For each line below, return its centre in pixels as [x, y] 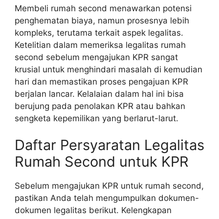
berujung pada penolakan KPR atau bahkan [100, 106]
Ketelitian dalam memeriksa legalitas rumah [100, 45]
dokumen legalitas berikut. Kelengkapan [93, 210]
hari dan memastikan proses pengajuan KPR [101, 81]
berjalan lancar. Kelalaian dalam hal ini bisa [99, 94]
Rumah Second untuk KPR [102, 162]
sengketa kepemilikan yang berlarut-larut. [97, 118]
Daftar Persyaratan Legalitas [109, 145]
